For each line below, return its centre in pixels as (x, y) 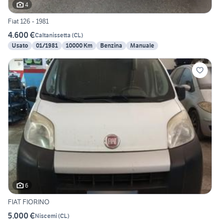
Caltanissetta (53, 35)
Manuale (142, 46)
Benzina (111, 46)
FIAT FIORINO (29, 202)
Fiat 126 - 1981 (28, 21)
